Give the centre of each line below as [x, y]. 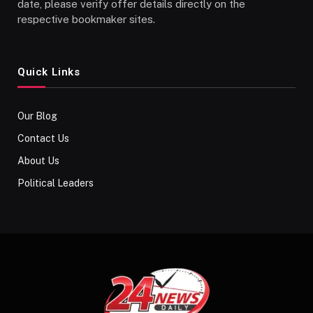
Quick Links [49, 72]
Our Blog [37, 116]
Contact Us [43, 139]
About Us [38, 161]
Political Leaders [56, 183]
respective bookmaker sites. [86, 20]
